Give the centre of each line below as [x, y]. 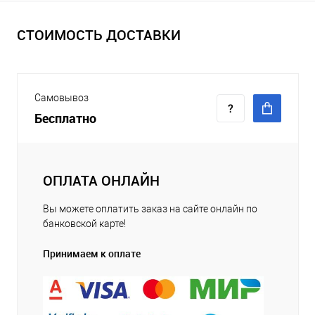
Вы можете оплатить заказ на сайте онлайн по [150, 209]
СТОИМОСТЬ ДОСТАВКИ [99, 35]
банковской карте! [84, 224]
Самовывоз [62, 98]
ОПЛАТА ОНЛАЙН [101, 180]
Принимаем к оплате [92, 253]
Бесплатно [65, 118]
